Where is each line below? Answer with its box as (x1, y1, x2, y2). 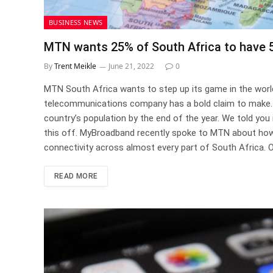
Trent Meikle (54, 60, 96, 71)
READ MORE (54, 171, 98, 180)
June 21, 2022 (108, 60, 154, 71)
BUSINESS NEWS (49, 17, 103, 27)
